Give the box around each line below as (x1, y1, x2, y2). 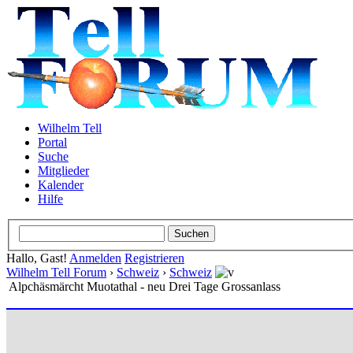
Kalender (38, 178, 84, 191)
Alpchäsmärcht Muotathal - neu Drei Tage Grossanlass (9, 279, 281, 293)
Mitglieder (38, 164, 89, 177)
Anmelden (69, 251, 121, 265)
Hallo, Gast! (6, 251, 69, 265)
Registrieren (124, 251, 184, 265)
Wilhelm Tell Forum (6, 265, 106, 279)
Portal (38, 136, 67, 149)
